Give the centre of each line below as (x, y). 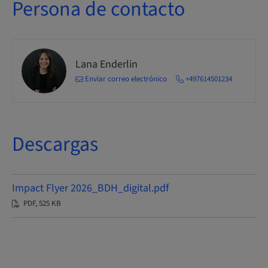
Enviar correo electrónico (126, 79)
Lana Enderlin (106, 64)
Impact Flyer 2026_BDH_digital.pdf (90, 188)
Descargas (55, 144)
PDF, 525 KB (42, 203)
